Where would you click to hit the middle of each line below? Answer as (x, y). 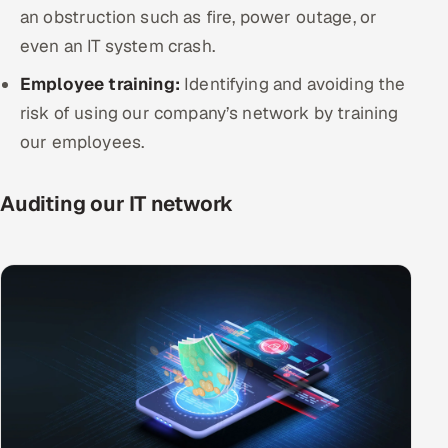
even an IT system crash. (117, 46)
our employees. (82, 142)
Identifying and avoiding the (295, 84)
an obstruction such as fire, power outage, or (199, 17)
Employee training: (102, 84)
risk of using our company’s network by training (209, 113)
